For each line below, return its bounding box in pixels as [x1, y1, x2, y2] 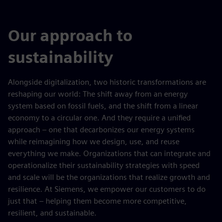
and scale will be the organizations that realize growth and [8, 172, 210, 182]
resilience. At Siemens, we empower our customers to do [8, 184, 206, 194]
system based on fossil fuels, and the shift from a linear [8, 101, 198, 111]
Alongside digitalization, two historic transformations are [8, 77, 206, 87]
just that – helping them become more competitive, [8, 196, 187, 206]
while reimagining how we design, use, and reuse [8, 136, 179, 146]
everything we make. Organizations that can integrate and [8, 148, 211, 158]
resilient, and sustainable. [8, 208, 97, 218]
